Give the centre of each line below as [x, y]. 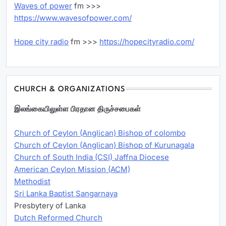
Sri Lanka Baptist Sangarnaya [66, 194]
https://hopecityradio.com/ [147, 41]
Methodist [32, 182]
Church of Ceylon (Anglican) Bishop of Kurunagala [104, 145]
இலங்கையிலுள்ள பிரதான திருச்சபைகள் [77, 109]
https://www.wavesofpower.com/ [73, 18]
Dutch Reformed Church [58, 218]
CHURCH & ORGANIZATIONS [70, 90]
